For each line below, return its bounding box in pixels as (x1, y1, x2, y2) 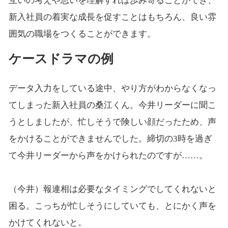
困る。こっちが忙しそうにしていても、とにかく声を (8, 201, 216, 211)
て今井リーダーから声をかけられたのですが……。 (8, 150, 208, 160)
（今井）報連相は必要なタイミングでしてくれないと (8, 184, 216, 194)
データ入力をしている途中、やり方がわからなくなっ (8, 83, 216, 93)
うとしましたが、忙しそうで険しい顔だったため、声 (8, 117, 216, 127)
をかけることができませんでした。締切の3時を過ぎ (8, 133, 212, 144)
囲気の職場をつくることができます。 (8, 29, 156, 39)
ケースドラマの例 (8, 52, 113, 66)
